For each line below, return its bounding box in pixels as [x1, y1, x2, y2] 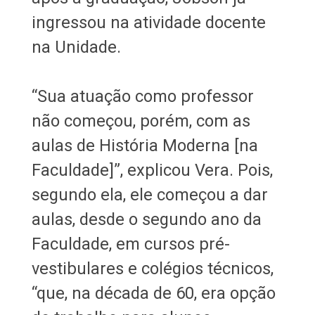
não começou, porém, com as [31, 110, 250, 131]
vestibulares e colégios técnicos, [31, 258, 274, 278]
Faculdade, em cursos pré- [31, 233, 230, 254]
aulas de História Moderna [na [31, 135, 258, 155]
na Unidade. [31, 37, 125, 57]
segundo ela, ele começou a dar [31, 184, 268, 205]
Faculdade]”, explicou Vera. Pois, [31, 160, 273, 180]
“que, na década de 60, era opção [31, 283, 276, 303]
